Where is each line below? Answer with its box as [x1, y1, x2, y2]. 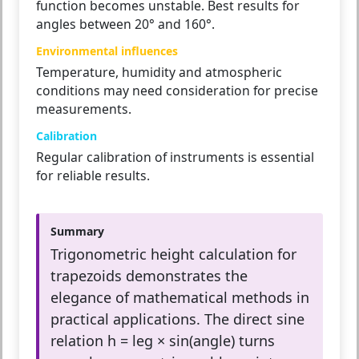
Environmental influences [36, 43, 178, 59]
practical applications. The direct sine [50, 309, 305, 329]
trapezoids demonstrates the [50, 266, 248, 286]
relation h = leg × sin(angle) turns [50, 331, 275, 351]
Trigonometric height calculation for [50, 244, 296, 264]
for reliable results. [36, 167, 150, 185]
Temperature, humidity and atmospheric [36, 63, 282, 82]
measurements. [36, 100, 131, 119]
